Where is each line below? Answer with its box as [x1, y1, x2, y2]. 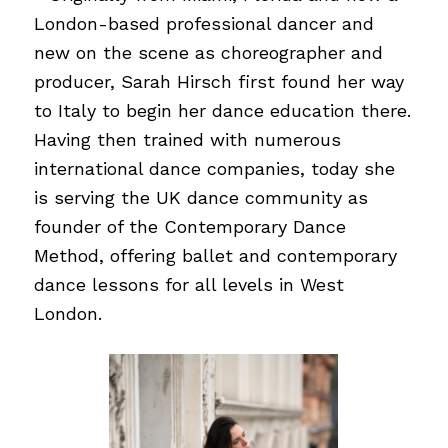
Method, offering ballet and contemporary [33, 245, 397, 267]
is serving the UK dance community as [33, 187, 368, 209]
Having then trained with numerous [33, 129, 341, 151]
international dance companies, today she [33, 158, 395, 180]
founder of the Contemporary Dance [33, 216, 346, 238]
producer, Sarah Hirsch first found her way [33, 71, 404, 93]
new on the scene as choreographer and [33, 42, 383, 64]
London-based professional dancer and [33, 13, 374, 35]
